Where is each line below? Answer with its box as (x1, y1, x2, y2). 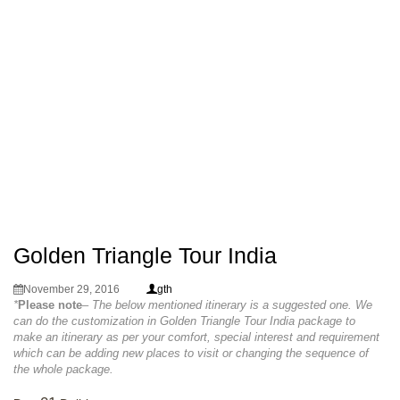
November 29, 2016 (23, 283, 120, 296)
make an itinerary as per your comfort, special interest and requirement (13, 330, 379, 344)
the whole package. (13, 362, 113, 376)
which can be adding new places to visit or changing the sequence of (13, 346, 369, 360)
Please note (18, 298, 82, 312)
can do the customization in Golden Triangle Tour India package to (13, 314, 355, 328)
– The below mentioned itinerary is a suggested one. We (82, 298, 372, 312)
